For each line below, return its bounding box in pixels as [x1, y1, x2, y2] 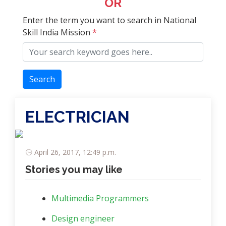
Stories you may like [25, 163, 123, 176]
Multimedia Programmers [51, 193, 149, 204]
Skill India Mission [23, 27, 92, 38]
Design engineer [51, 213, 115, 224]
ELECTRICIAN [25, 107, 130, 126]
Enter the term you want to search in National [23, 15, 196, 26]
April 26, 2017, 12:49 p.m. [34, 147, 116, 157]
